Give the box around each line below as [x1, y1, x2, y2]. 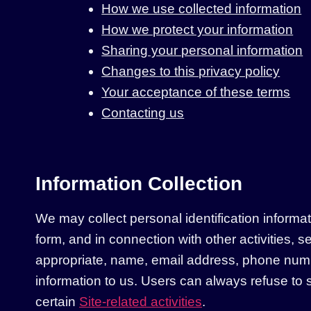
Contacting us [101, 105, 185, 120]
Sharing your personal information [101, 42, 303, 58]
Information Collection [35, 172, 242, 194]
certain [35, 294, 79, 309]
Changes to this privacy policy [101, 63, 280, 78]
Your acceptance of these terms [101, 84, 291, 99]
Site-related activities [79, 294, 202, 309]
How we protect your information [101, 22, 294, 37]
